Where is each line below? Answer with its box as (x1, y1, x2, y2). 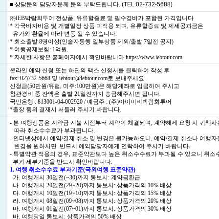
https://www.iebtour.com (126, 54, 182, 61)
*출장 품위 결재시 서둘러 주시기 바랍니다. (10, 106, 121, 113)
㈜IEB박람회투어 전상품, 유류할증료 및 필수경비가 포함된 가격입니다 (10, 15, 194, 22)
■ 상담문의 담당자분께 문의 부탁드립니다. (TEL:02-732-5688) (10, 1, 173, 8)
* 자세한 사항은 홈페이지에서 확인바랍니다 (10, 54, 126, 61)
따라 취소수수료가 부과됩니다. (10, 127, 95, 134)
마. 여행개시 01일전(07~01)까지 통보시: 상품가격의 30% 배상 (10, 205, 172, 212)
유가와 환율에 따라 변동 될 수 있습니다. (10, 30, 117, 37)
